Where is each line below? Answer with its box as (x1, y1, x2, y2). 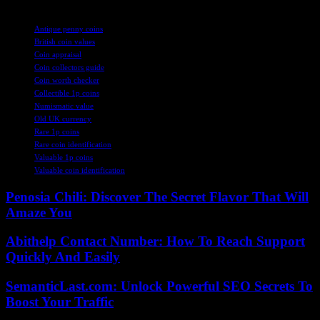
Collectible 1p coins (34, 88, 99, 97)
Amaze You (6, 204, 72, 220)
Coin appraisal (34, 49, 81, 59)
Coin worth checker (34, 75, 99, 84)
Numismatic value (34, 101, 94, 110)
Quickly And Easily (6, 249, 120, 265)
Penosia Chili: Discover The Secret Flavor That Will (6, 189, 309, 204)
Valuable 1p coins (34, 152, 93, 161)
